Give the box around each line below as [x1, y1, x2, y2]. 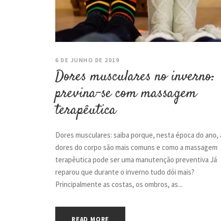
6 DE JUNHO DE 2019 [55, 56, 119, 64]
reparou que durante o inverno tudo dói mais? [55, 167, 194, 177]
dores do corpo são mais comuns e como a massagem [55, 142, 218, 152]
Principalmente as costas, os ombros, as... [55, 179, 183, 189]
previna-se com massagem [55, 83, 197, 104]
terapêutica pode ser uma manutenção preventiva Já [55, 154, 217, 164]
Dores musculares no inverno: [55, 66, 215, 87]
